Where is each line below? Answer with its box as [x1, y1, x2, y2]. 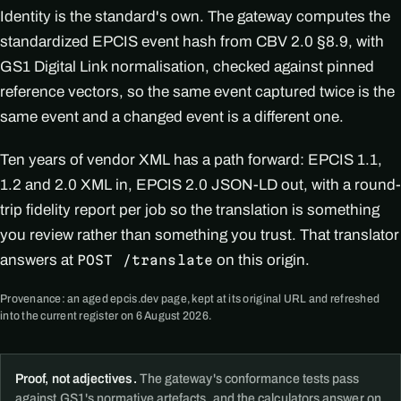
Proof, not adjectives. [15, 371, 137, 386]
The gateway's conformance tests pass [136, 371, 360, 386]
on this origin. [213, 251, 311, 269]
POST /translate [77, 252, 214, 268]
